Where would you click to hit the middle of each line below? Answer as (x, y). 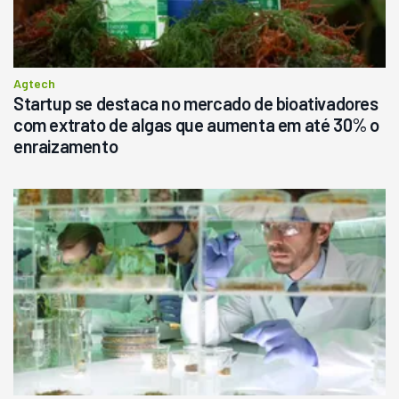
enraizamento (66, 146)
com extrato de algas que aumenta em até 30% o (197, 124)
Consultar (140, 73)
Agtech (34, 83)
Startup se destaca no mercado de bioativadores (196, 103)
